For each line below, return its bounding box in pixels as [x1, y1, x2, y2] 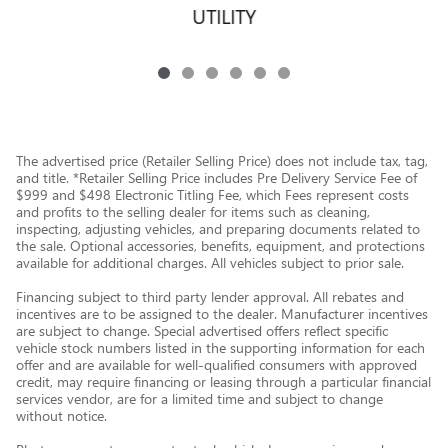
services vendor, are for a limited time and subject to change [16, 389, 383, 408]
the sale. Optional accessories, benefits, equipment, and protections [16, 236, 425, 255]
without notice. [16, 406, 107, 425]
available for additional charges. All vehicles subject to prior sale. [16, 253, 404, 272]
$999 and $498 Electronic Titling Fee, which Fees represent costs [16, 185, 409, 204]
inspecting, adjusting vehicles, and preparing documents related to [16, 219, 420, 238]
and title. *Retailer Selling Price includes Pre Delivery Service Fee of [16, 168, 417, 187]
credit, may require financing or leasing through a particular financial [16, 372, 431, 391]
